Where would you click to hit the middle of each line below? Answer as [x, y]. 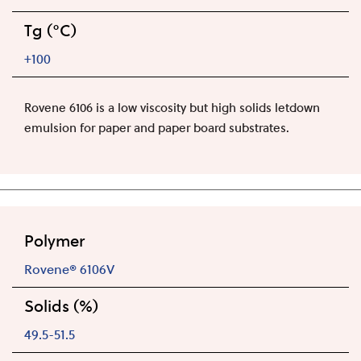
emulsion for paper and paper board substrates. [157, 127]
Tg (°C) [50, 30]
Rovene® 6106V [69, 268]
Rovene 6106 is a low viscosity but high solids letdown [172, 107]
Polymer [54, 240]
